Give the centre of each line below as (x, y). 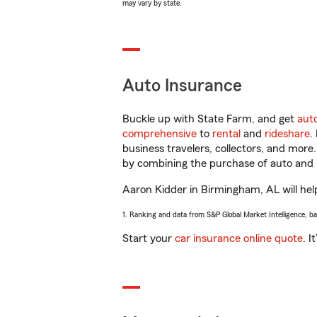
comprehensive (160, 134)
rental (226, 134)
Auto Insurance (182, 86)
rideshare (287, 134)
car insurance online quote (239, 238)
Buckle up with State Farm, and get (210, 119)
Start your (149, 238)
